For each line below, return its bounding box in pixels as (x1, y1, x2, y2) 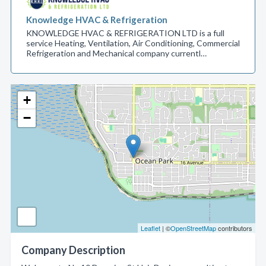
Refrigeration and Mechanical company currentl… (26, 48, 207, 58)
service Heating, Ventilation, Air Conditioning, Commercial (26, 38, 240, 48)
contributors (216, 223, 252, 233)
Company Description (21, 243, 125, 256)
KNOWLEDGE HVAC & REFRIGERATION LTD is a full (26, 28, 224, 38)
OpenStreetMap (170, 223, 216, 233)
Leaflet (141, 223, 160, 233)
